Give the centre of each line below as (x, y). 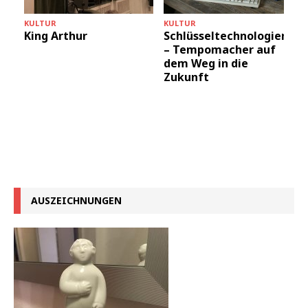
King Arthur (56, 36)
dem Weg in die (206, 64)
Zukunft (186, 77)
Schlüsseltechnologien (226, 36)
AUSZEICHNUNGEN (76, 200)
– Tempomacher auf (220, 50)
